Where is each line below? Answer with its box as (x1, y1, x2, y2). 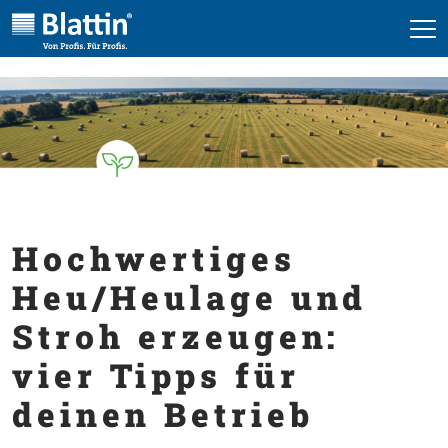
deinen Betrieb (12, 391, 314, 436)
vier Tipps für (12, 352, 300, 397)
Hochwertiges (12, 235, 296, 280)
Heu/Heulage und (12, 274, 368, 319)
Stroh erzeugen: (12, 313, 341, 358)
